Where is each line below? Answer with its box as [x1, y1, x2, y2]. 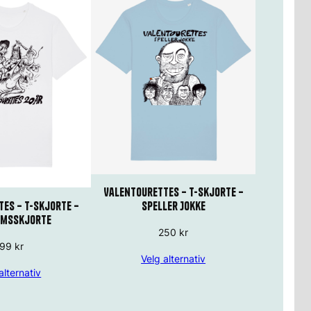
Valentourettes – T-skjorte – [103, 185, 244, 200]
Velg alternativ [141, 253, 206, 265]
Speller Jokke [141, 199, 205, 214]
